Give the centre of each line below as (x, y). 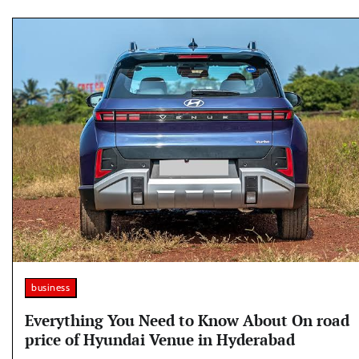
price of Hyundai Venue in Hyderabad (160, 340)
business (50, 288)
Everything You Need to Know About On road (187, 321)
